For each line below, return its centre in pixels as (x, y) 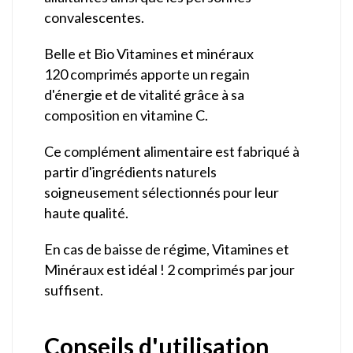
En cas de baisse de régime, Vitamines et (167, 249)
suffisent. (74, 290)
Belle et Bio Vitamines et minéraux (150, 53)
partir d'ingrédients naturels (130, 171)
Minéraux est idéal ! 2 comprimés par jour (169, 269)
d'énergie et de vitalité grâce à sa (144, 94)
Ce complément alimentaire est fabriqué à (172, 151)
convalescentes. (94, 17)
